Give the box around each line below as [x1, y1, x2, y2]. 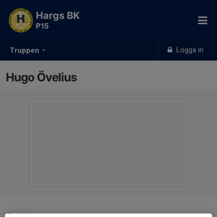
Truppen [10, 46, 39, 55]
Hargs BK [36, 10, 80, 21]
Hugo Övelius [6, 70, 77, 84]
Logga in [174, 46, 204, 54]
